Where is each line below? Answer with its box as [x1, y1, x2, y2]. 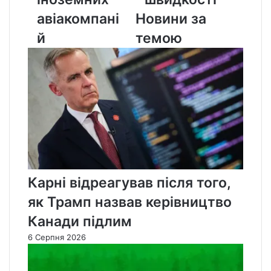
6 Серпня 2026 [28, 232, 86, 243]
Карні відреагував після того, [28, 174, 230, 192]
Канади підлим [28, 213, 132, 230]
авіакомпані [37, 10, 119, 28]
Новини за [135, 10, 206, 28]
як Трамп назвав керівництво [28, 194, 232, 211]
